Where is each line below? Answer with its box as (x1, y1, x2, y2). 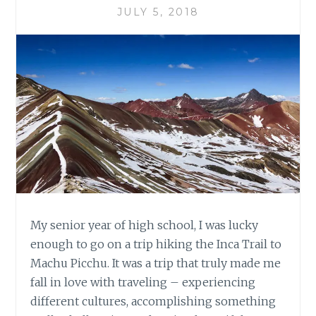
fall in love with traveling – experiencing (30, 274, 256, 289)
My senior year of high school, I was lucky (30, 217, 259, 232)
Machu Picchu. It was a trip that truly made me (30, 255, 281, 270)
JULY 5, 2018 (116, 5, 200, 18)
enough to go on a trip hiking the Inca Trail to (30, 236, 282, 251)
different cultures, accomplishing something (30, 293, 276, 308)
